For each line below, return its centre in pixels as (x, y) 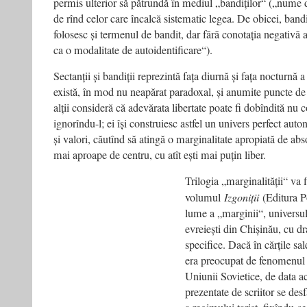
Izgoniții (242, 197)
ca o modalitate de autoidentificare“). (133, 50)
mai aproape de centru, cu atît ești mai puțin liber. (160, 155)
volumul (205, 197)
